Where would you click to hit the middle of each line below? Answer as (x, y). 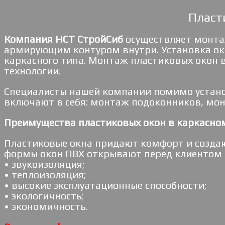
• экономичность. (46, 206)
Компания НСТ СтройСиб (64, 39)
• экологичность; (44, 196)
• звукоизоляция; (44, 164)
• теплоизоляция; (45, 175)
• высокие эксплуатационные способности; (105, 185)
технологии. (32, 71)
